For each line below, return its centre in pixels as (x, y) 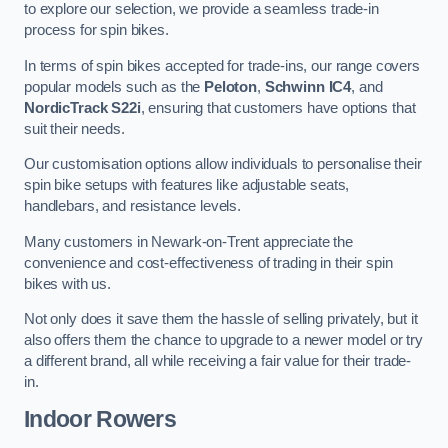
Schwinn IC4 (308, 86)
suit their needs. (74, 128)
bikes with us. (67, 283)
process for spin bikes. (96, 30)
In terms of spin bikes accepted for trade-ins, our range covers (222, 65)
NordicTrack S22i (82, 107)
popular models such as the (114, 86)
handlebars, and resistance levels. (133, 206)
